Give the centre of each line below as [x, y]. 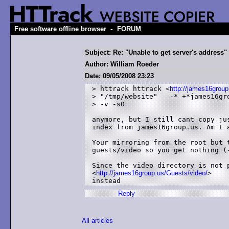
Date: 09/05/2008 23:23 [119, 76]
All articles [97, 221]
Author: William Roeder [122, 64]
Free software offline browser [60, 29]
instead [106, 181]
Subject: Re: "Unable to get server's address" [156, 52]
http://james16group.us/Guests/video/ [152, 173]
